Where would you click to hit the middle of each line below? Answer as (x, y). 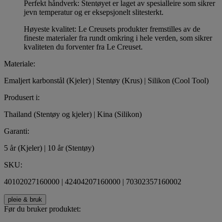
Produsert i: (22, 98)
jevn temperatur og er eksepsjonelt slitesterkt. (94, 12)
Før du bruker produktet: (42, 209)
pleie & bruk (25, 200)
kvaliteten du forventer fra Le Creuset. (83, 47)
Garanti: (17, 131)
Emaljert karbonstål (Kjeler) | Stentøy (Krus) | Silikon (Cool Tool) (106, 81)
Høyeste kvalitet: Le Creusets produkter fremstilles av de (112, 29)
